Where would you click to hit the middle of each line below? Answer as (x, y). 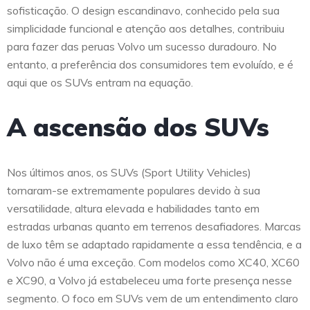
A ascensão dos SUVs (138, 127)
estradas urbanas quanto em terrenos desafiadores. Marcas (154, 227)
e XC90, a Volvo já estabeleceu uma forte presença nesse (149, 281)
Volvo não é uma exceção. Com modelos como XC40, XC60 (153, 263)
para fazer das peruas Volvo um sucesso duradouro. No (142, 47)
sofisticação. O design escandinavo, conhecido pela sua (143, 11)
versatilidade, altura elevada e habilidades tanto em (133, 209)
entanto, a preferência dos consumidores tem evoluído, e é (150, 65)
